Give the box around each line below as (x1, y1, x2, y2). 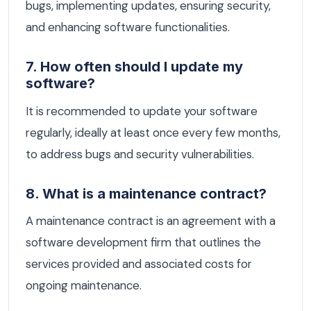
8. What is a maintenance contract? (26, 185, 267, 202)
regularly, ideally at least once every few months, (26, 124, 280, 140)
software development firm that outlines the (26, 235, 261, 251)
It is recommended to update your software (26, 103, 258, 119)
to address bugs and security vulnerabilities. (26, 146, 254, 162)
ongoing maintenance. (26, 278, 142, 294)
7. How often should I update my (26, 58, 243, 75)
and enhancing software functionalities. (26, 19, 230, 35)
